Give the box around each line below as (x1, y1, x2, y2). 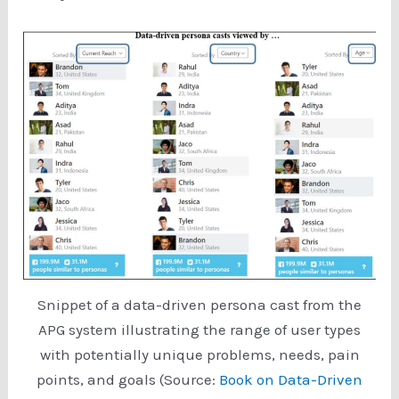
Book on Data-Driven (219, 370, 362, 389)
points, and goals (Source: (37, 370, 219, 389)
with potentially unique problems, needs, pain (39, 346, 360, 364)
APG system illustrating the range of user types (38, 321, 361, 339)
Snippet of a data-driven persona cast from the (37, 296, 362, 314)
